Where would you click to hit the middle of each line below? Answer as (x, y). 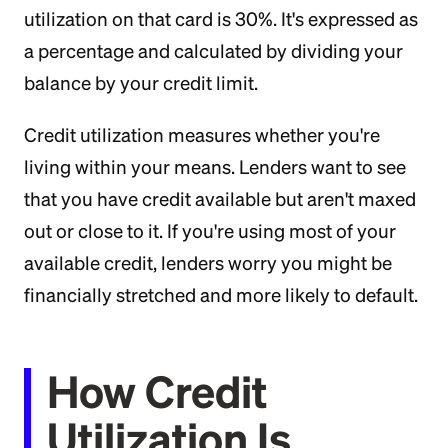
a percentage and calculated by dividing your (213, 51)
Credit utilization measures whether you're (202, 135)
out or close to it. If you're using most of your (210, 231)
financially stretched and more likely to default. (221, 295)
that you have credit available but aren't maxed (220, 199)
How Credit (157, 391)
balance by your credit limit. (141, 83)
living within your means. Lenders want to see (215, 167)
